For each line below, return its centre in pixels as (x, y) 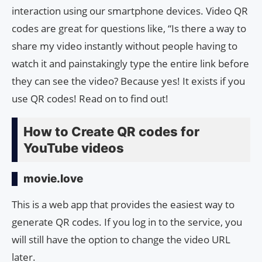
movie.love (53, 178)
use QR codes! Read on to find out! (90, 98)
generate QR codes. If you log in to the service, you (127, 222)
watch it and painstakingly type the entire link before (130, 63)
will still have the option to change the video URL (121, 239)
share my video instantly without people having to (125, 46)
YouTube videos (74, 148)
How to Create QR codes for (111, 131)
